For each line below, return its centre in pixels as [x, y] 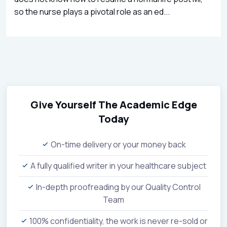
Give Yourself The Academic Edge [113, 104]
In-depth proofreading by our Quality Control [118, 187]
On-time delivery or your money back [118, 144]
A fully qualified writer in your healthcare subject [118, 165]
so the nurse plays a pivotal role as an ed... [92, 11]
